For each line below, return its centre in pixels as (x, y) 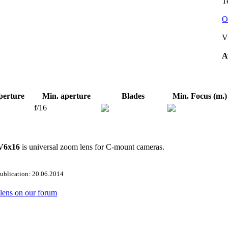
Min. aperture (66, 96)
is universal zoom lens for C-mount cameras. (92, 147)
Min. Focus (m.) (200, 96)
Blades (133, 96)
